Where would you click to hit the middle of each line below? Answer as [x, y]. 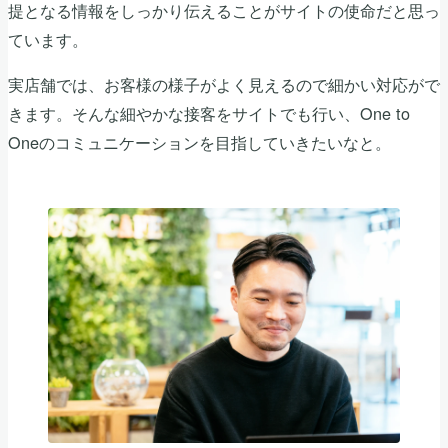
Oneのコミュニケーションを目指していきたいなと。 [199, 141]
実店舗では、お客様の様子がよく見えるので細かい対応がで [224, 83]
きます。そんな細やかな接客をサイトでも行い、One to [209, 112]
